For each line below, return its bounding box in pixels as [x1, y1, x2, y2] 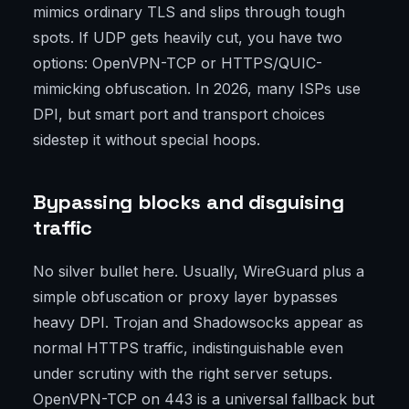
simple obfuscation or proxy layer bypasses [33, 288, 338, 307]
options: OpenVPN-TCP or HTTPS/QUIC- [33, 54, 322, 73]
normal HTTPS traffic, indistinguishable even [33, 339, 343, 358]
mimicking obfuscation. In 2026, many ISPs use [33, 79, 361, 99]
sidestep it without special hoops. [33, 131, 260, 150]
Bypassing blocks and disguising [33, 189, 344, 215]
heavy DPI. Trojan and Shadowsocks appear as [33, 313, 363, 332]
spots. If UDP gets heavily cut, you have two [33, 28, 342, 47]
